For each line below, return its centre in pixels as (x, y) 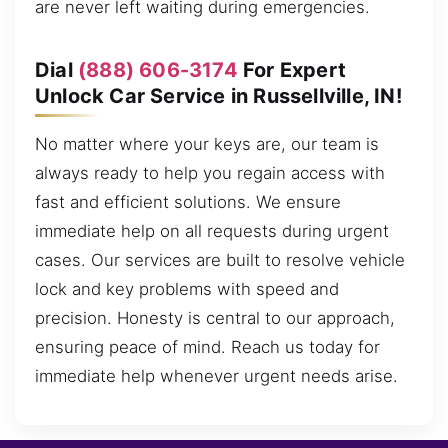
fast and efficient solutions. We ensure (188, 201)
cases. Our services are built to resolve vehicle (220, 259)
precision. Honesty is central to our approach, (215, 317)
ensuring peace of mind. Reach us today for (207, 346)
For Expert (292, 69)
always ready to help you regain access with (210, 172)
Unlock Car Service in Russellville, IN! (218, 95)
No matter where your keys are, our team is (207, 143)
